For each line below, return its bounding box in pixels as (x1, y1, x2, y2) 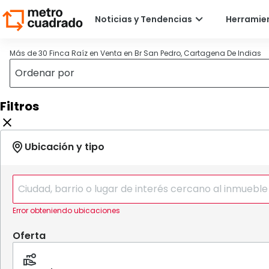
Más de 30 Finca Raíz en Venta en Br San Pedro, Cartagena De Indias (10, 48, 261, 58)
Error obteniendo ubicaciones (13, 205, 120, 216)
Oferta (13, 229, 46, 243)
